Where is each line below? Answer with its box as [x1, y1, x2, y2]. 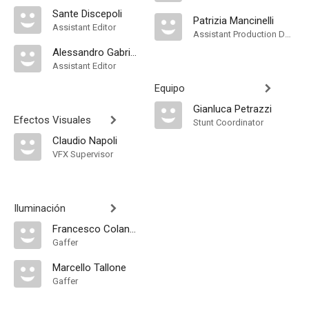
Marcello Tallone [52, 261, 126, 274]
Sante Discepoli [52, 8, 122, 20]
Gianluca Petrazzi [193, 103, 272, 115]
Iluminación [14, 202, 66, 215]
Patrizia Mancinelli [193, 14, 274, 27]
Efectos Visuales [14, 114, 91, 126]
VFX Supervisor [52, 149, 113, 159]
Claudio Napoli [52, 134, 117, 147]
